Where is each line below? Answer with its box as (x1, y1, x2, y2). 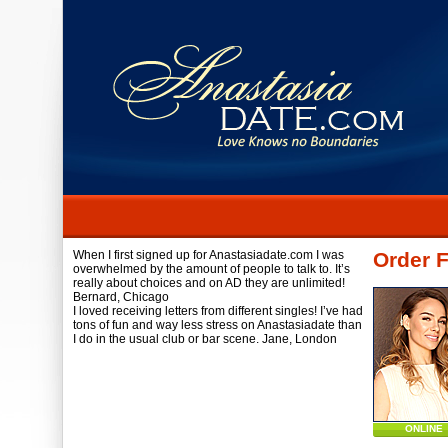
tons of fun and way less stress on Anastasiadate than (73, 318, 362, 332)
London (295, 332, 337, 346)
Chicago (123, 290, 169, 304)
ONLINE (405, 423, 443, 434)
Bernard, (73, 290, 120, 304)
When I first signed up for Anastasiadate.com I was (73, 248, 344, 262)
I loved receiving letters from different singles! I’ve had (73, 304, 363, 318)
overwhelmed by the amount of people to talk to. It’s (73, 262, 350, 276)
